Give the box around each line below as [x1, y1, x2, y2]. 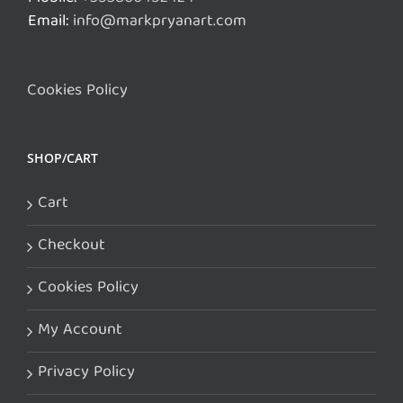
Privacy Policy [38, 358, 135, 387]
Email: [28, 7, 73, 36]
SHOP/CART [27, 148, 98, 166]
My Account [38, 316, 122, 345]
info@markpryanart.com [73, 7, 246, 36]
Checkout [38, 231, 105, 260]
